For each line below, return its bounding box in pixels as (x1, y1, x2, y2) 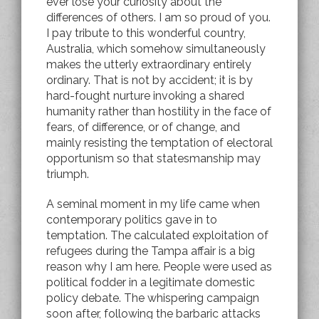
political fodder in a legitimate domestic (46, 275, 255, 289)
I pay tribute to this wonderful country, (46, 26, 246, 40)
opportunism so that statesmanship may (46, 151, 261, 165)
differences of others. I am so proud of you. (46, 10, 271, 24)
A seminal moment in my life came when (46, 197, 260, 211)
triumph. (46, 167, 89, 181)
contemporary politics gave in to (46, 212, 217, 226)
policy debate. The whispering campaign (46, 291, 259, 305)
